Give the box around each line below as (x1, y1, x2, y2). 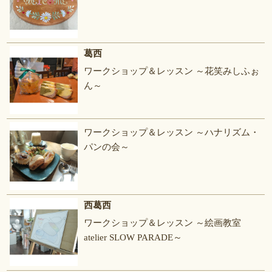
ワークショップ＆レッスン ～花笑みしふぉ (84, 66, 260, 76)
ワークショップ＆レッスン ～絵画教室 (84, 218, 242, 228)
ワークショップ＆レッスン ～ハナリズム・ (84, 127, 260, 138)
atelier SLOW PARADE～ (84, 233, 183, 243)
